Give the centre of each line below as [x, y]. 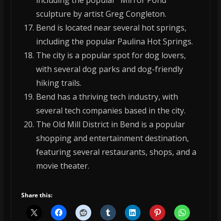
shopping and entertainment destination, [112, 138]
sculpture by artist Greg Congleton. [101, 14]
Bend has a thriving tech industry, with [107, 97]
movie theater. [62, 166]
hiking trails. [58, 83]
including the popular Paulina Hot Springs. [114, 42]
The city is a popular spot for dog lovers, [111, 55]
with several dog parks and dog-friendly [109, 69]
